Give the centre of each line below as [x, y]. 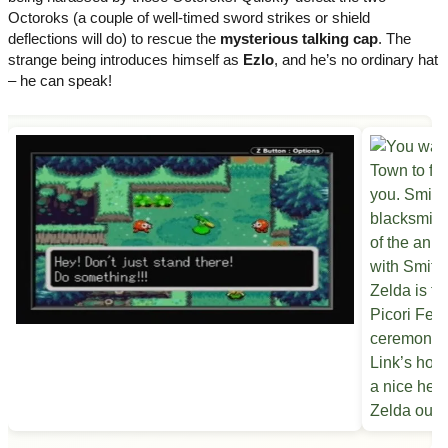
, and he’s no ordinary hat [356, 59]
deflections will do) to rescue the [114, 38]
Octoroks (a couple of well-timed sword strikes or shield [189, 17]
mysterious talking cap [299, 38]
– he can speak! [60, 80]
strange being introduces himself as [125, 59]
